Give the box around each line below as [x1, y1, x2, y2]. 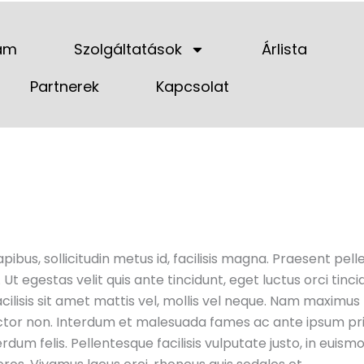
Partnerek [30, 76, 100, 97]
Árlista [261, 39, 307, 59]
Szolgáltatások [73, 39, 182, 59]
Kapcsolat [156, 76, 230, 97]
